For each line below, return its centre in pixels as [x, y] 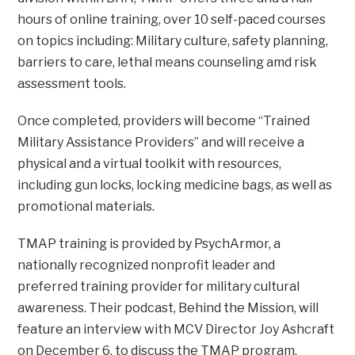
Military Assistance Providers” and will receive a [161, 143]
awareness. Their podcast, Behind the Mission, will [168, 308]
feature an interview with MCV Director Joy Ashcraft [176, 330]
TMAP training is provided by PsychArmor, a [149, 244]
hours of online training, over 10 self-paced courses [172, 20]
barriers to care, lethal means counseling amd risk [168, 63]
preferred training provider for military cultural [159, 287]
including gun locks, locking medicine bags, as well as [175, 185]
